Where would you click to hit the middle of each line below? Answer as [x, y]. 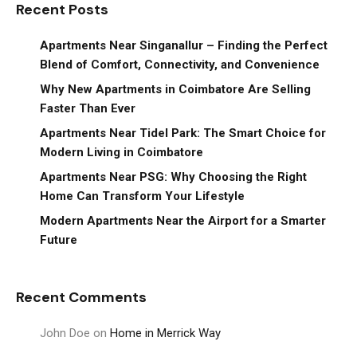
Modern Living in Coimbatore [122, 152]
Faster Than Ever [88, 108]
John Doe [65, 333]
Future [59, 239]
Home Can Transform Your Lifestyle [142, 196]
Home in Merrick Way [165, 333]
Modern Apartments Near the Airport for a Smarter [183, 220]
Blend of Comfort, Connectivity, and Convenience [180, 64]
